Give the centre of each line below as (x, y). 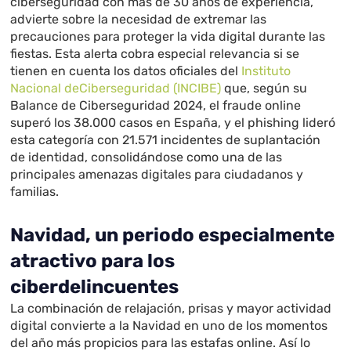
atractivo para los (93, 261)
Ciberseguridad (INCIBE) (150, 89)
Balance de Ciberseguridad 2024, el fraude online (156, 106)
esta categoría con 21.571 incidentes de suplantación (166, 140)
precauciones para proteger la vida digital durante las (168, 37)
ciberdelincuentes (95, 287)
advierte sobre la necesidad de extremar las (139, 20)
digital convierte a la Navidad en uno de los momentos (169, 326)
